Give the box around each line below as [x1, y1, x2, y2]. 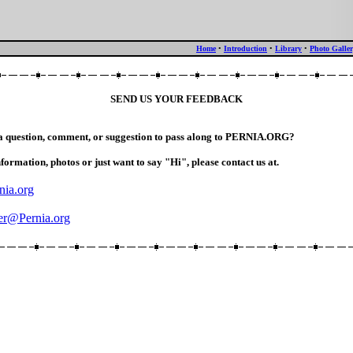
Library [275, 44, 302, 53]
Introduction [224, 44, 267, 53]
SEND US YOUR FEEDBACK [110, 93, 243, 105]
